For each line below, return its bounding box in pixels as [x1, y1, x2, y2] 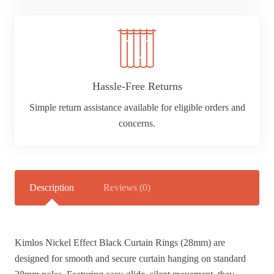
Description [29, 182, 74, 193]
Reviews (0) [103, 182, 150, 193]
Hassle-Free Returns [92, 80, 182, 93]
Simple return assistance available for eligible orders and [29, 102, 245, 113]
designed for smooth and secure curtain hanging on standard [15, 253, 246, 264]
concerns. [119, 118, 155, 129]
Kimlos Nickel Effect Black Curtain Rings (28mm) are [15, 237, 225, 248]
